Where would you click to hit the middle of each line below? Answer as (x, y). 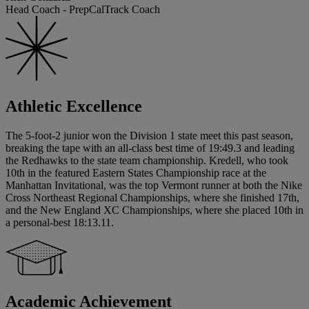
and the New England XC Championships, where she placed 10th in (154, 210)
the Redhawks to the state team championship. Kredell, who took (147, 161)
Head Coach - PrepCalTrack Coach (83, 10)
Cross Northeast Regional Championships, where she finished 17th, (152, 198)
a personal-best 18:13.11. (60, 223)
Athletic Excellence (74, 107)
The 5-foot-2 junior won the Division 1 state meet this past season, (149, 136)
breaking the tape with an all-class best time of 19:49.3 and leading (150, 148)
